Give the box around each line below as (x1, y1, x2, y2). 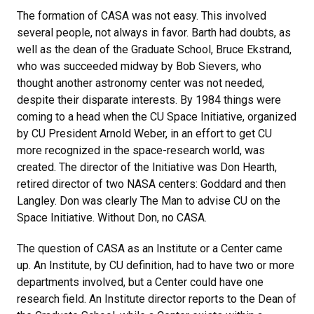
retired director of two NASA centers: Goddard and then (17, 177, 286, 191)
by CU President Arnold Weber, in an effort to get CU (17, 127, 272, 140)
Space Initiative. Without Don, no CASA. (17, 211, 207, 224)
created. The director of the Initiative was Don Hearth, (17, 161, 277, 174)
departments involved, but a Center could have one (17, 275, 264, 289)
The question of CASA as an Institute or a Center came (17, 242, 282, 255)
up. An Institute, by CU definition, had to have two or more (17, 259, 294, 272)
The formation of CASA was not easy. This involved (17, 9, 266, 22)
